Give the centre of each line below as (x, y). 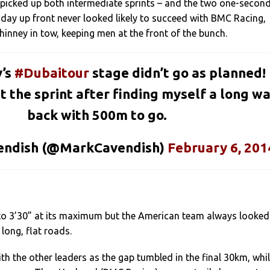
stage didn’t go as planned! (177, 72)
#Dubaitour (52, 72)
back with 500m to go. (97, 115)
